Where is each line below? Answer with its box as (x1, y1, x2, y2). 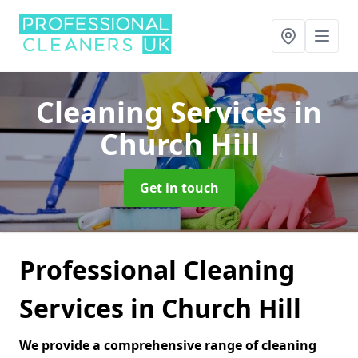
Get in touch (139, 179, 219, 197)
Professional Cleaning (19, 253, 295, 287)
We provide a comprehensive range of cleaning (19, 336, 316, 354)
